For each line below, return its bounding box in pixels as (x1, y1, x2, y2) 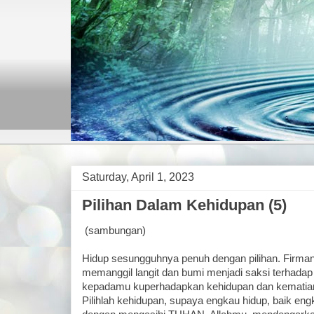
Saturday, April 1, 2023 (82, 171, 194, 183)
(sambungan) (82, 225, 146, 236)
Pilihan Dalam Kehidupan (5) (82, 196, 287, 214)
